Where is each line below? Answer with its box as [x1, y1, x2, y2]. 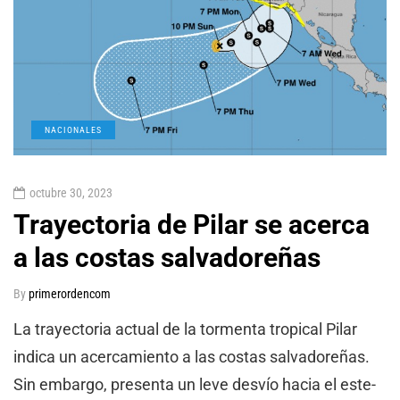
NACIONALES [45, 124, 102, 135]
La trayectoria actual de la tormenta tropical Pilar [13, 319, 357, 338]
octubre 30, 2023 [29, 185, 112, 200]
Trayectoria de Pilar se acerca [13, 208, 370, 240]
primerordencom [29, 286, 111, 301]
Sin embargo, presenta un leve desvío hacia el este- [13, 374, 376, 394]
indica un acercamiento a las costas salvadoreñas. [13, 346, 370, 366]
